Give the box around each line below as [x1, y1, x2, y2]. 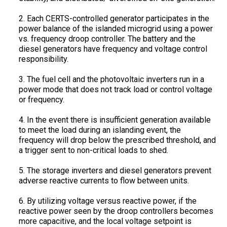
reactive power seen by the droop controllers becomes [18, 206, 213, 216]
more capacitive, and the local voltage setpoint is [18, 216, 192, 226]
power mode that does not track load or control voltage [18, 84, 212, 94]
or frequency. [18, 94, 64, 104]
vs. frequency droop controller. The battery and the [18, 33, 196, 44]
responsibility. [18, 54, 68, 64]
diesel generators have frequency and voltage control [18, 44, 207, 54]
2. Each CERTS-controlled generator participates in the [18, 13, 209, 23]
